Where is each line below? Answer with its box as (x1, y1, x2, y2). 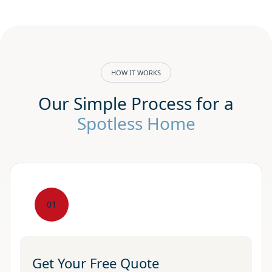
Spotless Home (76, 111, 195, 135)
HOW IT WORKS (111, 67, 161, 77)
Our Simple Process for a (38, 91, 234, 115)
